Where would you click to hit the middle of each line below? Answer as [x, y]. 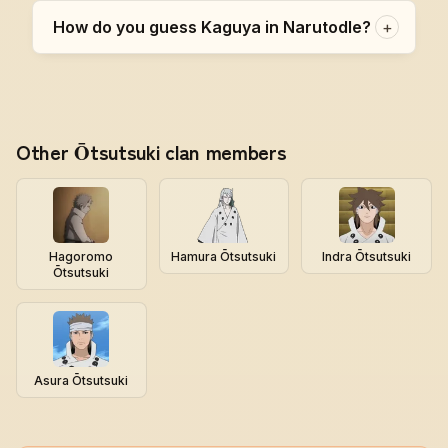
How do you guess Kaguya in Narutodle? [212, 27]
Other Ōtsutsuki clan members [151, 151]
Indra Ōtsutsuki [367, 256]
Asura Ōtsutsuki [81, 380]
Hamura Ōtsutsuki [224, 256]
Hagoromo [81, 256]
